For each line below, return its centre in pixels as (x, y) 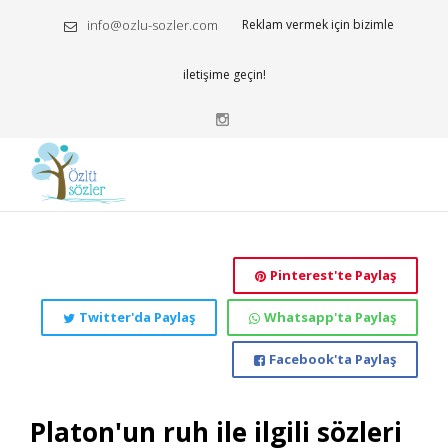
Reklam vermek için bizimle (318, 24)
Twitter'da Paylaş (137, 316)
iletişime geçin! (224, 74)
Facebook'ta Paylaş (332, 358)
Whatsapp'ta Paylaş (330, 316)
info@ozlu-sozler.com (152, 24)
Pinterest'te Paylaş (333, 274)
